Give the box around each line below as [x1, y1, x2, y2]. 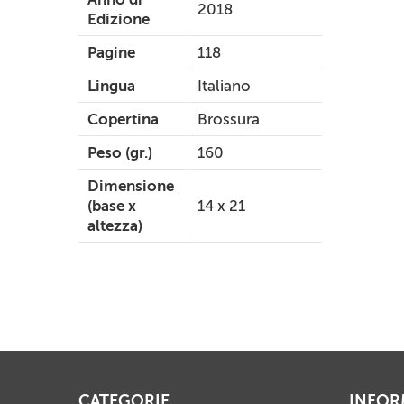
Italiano [197, 77, 251, 96]
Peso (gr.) [87, 143, 152, 162]
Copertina [87, 110, 159, 129]
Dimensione [87, 177, 174, 196]
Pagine [87, 43, 135, 62]
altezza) [87, 216, 142, 235]
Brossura [197, 110, 260, 129]
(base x [87, 197, 136, 216]
